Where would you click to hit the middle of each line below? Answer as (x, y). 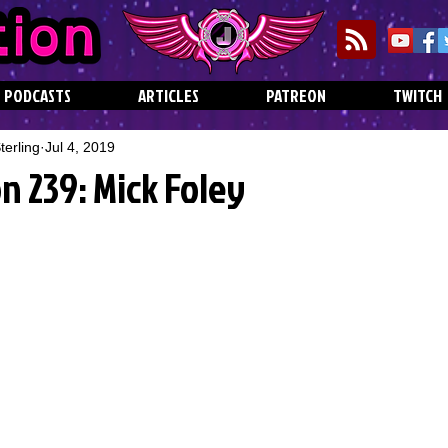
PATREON (296, 95)
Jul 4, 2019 (80, 146)
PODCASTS (37, 95)
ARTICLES (168, 95)
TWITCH (417, 95)
